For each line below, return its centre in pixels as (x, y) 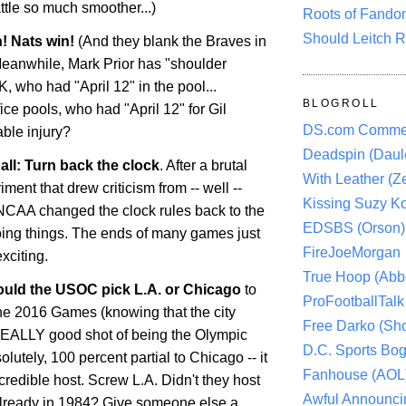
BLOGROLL (341, 104)
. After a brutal (203, 166)
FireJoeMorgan (352, 253)
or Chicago (201, 289)
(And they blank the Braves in (170, 42)
